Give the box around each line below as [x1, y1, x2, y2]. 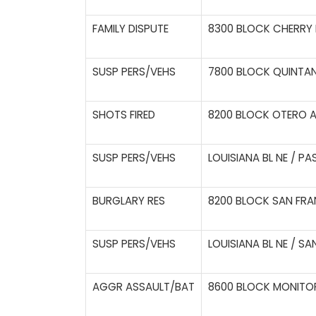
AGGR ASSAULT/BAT [92, 279, 195, 295]
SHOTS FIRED [92, 107, 155, 123]
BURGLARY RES [92, 193, 165, 209]
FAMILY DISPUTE [92, 21, 169, 37]
